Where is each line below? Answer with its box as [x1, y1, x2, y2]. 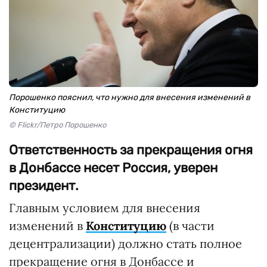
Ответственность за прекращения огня [9, 142, 253, 158]
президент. [9, 178, 79, 194]
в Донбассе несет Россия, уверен [9, 160, 218, 176]
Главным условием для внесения [9, 200, 200, 215]
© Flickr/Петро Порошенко [9, 120, 106, 129]
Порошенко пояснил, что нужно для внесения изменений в [9, 92, 250, 103]
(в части [166, 218, 215, 233]
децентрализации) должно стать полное [9, 236, 242, 251]
